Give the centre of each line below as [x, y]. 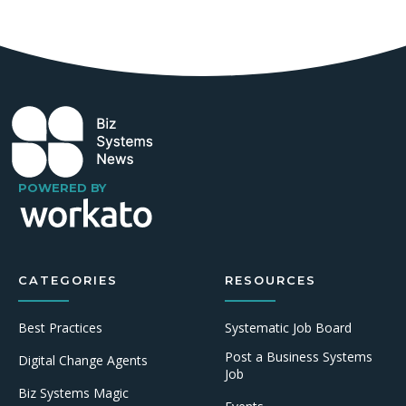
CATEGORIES [68, 280]
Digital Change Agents [83, 360]
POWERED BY [62, 188]
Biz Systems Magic [73, 393]
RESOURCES [271, 280]
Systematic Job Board [288, 328]
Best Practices [60, 328]
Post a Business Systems [299, 357]
